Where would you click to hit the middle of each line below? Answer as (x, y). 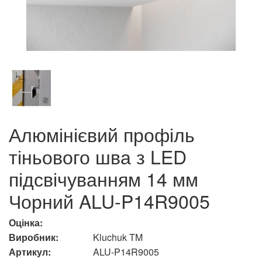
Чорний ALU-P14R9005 (109, 200)
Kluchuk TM (118, 237)
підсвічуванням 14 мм (104, 178)
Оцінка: (26, 223)
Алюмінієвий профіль (102, 134)
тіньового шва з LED (98, 156)
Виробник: (34, 237)
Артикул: (30, 252)
